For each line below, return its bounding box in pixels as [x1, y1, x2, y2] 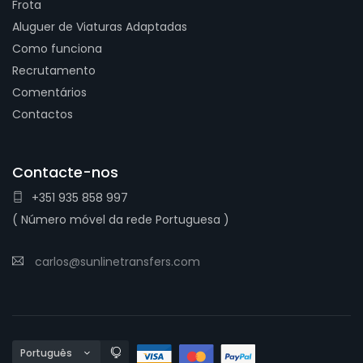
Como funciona [12, 41, 102, 57]
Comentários [12, 84, 87, 100]
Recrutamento [12, 62, 96, 79]
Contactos [12, 106, 73, 122]
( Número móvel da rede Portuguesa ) [12, 211, 229, 228]
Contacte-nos [12, 162, 118, 182]
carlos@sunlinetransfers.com [32, 254, 200, 270]
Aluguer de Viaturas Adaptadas [12, 19, 187, 35]
